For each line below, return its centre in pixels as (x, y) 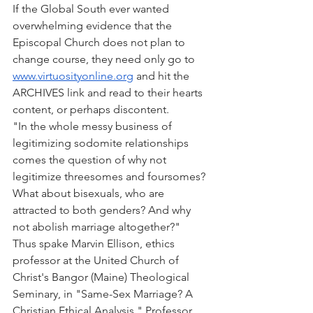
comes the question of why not (91, 160)
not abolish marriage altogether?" (96, 227)
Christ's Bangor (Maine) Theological (102, 277)
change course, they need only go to (105, 59)
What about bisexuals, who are (90, 193)
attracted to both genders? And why (103, 210)
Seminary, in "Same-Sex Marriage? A (104, 294)
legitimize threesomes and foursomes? (110, 176)
